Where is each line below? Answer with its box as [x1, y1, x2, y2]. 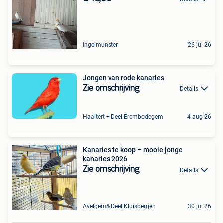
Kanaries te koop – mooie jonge [83, 146, 183, 154]
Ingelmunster [83, 41, 118, 48]
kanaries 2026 [83, 155, 127, 163]
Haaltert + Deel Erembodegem [83, 113, 163, 121]
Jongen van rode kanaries [83, 73, 164, 82]
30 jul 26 [188, 203, 211, 210]
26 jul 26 [188, 41, 211, 48]
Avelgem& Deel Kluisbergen [83, 203, 156, 210]
